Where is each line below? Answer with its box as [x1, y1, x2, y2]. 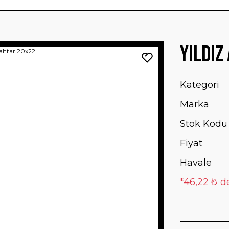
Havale [180, 157, 212, 168]
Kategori [180, 79, 219, 90]
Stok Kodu [180, 118, 227, 129]
